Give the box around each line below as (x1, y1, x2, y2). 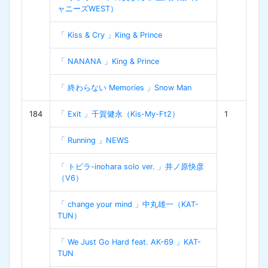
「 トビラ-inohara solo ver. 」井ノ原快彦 (57, 162, 204, 171)
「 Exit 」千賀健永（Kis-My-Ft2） (57, 109, 179, 118)
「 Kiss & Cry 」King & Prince (57, 30, 162, 39)
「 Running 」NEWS (57, 135, 129, 145)
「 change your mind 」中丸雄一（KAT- (57, 199, 199, 209)
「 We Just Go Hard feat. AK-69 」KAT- (57, 237, 201, 246)
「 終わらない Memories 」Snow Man (57, 83, 191, 92)
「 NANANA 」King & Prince (57, 56, 159, 66)
